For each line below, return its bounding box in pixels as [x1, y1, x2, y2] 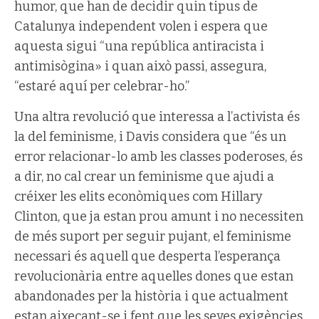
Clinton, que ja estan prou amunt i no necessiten [14, 208, 303, 224]
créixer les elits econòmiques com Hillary [14, 188, 263, 204]
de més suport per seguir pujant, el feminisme [14, 228, 291, 244]
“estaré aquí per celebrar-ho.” [14, 78, 189, 94]
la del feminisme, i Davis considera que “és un [14, 128, 286, 145]
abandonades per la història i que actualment [14, 288, 288, 304]
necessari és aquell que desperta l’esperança [14, 248, 281, 264]
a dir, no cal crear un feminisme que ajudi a [14, 168, 274, 184]
